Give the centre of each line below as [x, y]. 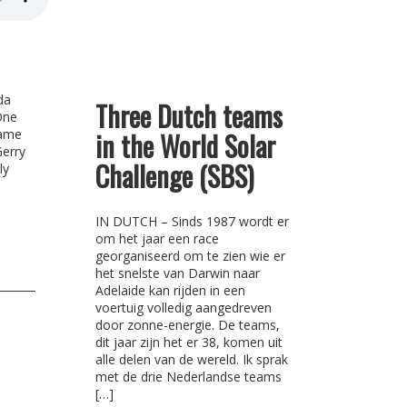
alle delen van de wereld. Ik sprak [191, 359]
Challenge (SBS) [174, 176]
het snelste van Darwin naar [177, 273]
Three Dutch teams [189, 116]
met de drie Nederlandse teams [188, 377]
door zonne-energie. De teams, [187, 325]
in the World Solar [185, 146]
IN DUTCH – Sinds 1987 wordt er [192, 221]
